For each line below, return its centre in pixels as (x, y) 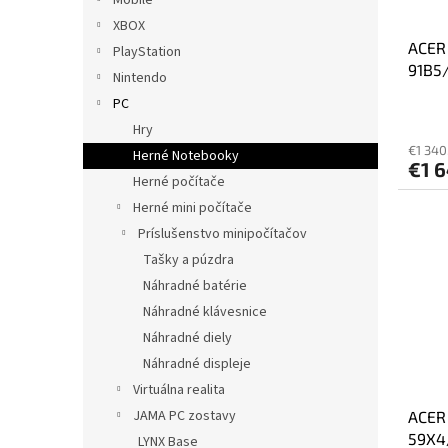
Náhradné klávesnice (205, 311)
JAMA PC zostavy (184, 415)
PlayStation (147, 51)
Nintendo (140, 77)
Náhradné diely (187, 337)
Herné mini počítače (192, 207)
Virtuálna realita (179, 389)
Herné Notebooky (186, 155)
